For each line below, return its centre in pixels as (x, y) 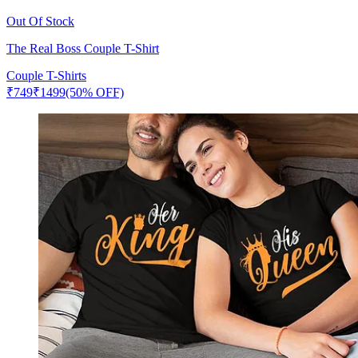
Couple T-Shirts (46, 75)
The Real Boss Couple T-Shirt (83, 48)
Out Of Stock (40, 21)
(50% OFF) (95, 92)
